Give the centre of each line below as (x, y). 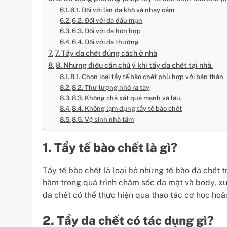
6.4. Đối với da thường (106, 42)
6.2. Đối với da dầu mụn (107, 21)
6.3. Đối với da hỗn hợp (107, 31)
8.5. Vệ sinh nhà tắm (103, 119)
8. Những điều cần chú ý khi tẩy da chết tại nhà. (134, 65)
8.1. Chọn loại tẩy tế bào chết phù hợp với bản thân (147, 77)
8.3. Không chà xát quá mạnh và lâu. (127, 98)
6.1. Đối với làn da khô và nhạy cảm (123, 10)
